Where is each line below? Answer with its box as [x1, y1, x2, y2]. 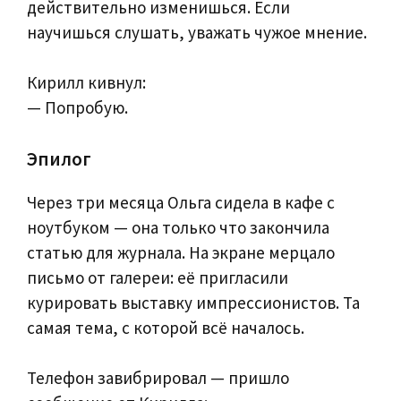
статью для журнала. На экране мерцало [27, 241, 335, 263]
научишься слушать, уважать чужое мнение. [27, 21, 367, 43]
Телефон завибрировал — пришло [27, 367, 289, 389]
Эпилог [27, 146, 91, 171]
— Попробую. [27, 97, 128, 119]
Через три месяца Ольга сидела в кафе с [27, 191, 335, 213]
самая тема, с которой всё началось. [27, 316, 304, 338]
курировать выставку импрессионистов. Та [27, 291, 360, 313]
